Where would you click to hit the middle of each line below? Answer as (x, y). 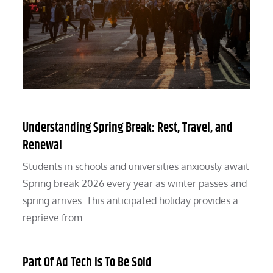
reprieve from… (56, 218)
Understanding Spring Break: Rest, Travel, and (128, 128)
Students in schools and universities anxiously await (136, 167)
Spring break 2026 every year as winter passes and (135, 184)
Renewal (43, 146)
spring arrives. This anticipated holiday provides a (131, 201)
